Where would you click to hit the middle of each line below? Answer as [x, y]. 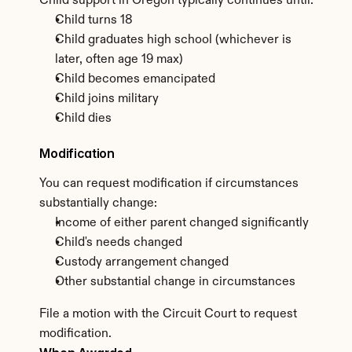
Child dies [83, 119]
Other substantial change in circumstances [175, 282]
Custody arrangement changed [142, 262]
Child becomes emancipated [135, 79]
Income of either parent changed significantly [182, 223]
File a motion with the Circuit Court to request [168, 314]
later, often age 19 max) [119, 60]
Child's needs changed [119, 243]
